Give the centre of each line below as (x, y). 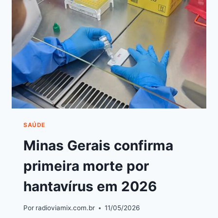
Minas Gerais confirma (98, 145)
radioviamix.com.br (65, 208)
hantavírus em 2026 (90, 186)
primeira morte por (86, 166)
